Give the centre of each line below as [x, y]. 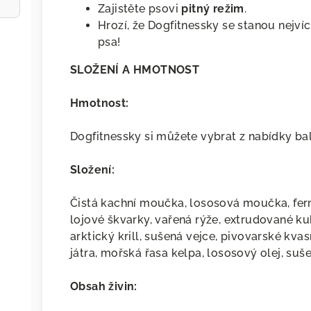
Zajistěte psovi [140, 9]
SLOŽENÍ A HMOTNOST [135, 70]
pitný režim [213, 9]
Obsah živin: [104, 287]
